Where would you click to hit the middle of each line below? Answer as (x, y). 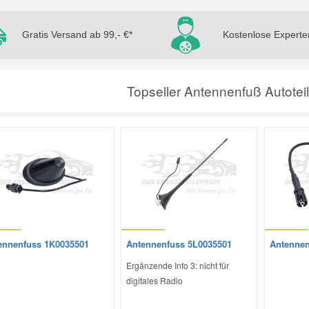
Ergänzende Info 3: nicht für (177, 265)
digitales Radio (154, 280)
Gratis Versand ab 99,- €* (77, 34)
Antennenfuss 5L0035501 (179, 243)
